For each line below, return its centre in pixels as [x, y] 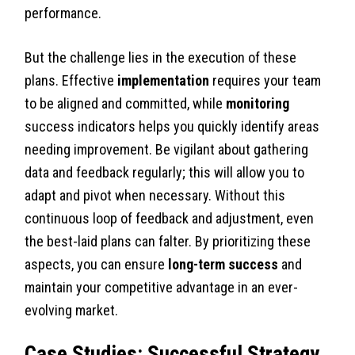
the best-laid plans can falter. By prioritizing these [168, 241]
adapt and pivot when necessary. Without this [155, 195]
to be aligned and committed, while [126, 103]
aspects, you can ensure [97, 264]
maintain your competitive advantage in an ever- [162, 287]
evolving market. [72, 310]
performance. [63, 13]
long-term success [223, 264]
